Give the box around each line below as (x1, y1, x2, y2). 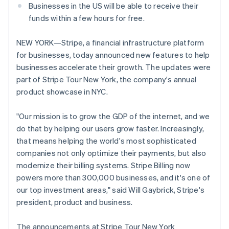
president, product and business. (16, 197, 133, 207)
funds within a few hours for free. (29, 13, 145, 23)
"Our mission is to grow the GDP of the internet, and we (16, 111, 210, 121)
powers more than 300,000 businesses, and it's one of (16, 172, 211, 182)
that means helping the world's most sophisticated (16, 135, 196, 146)
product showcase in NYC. (16, 86, 108, 97)
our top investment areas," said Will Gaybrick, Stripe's (16, 185, 205, 195)
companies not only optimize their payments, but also (16, 148, 207, 158)
